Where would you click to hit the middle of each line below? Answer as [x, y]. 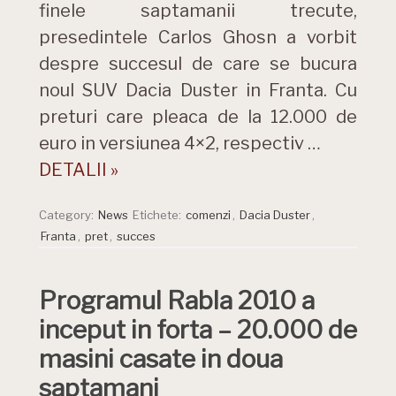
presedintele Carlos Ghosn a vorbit [198, 37]
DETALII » [79, 169]
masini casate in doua [161, 358]
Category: [68, 214]
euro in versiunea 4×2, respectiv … [180, 143]
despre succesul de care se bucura [198, 63]
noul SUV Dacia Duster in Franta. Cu [198, 90]
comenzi [208, 214]
